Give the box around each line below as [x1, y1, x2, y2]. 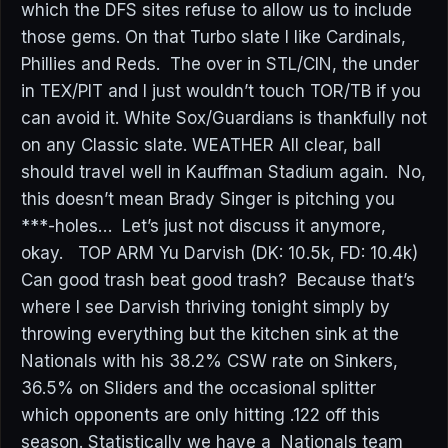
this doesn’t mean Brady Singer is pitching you [21, 189, 395, 209]
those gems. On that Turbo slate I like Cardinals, [21, 27, 406, 47]
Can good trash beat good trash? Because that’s [21, 270, 415, 290]
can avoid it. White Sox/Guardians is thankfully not [21, 108, 427, 128]
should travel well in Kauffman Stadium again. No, [21, 162, 426, 182]
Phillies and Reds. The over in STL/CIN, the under [21, 54, 419, 74]
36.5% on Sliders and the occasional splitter [21, 378, 376, 398]
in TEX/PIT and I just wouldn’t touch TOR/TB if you [21, 81, 421, 101]
